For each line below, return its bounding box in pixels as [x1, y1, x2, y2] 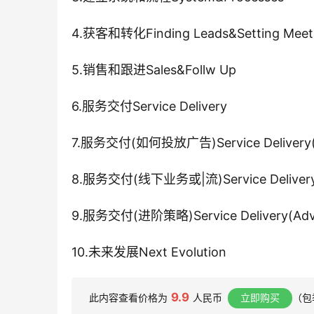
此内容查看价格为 [89, 292, 168, 304]
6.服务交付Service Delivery [71, 99, 227, 114]
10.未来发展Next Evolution [71, 245, 226, 260]
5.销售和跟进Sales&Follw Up [71, 62, 236, 78]
